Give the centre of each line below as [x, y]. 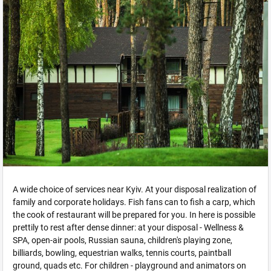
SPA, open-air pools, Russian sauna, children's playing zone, [122, 240]
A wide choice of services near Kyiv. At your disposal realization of [135, 190]
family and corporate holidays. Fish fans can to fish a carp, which [134, 202]
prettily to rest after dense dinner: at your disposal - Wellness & [128, 228]
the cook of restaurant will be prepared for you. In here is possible [134, 215]
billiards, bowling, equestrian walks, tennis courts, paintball [122, 253]
